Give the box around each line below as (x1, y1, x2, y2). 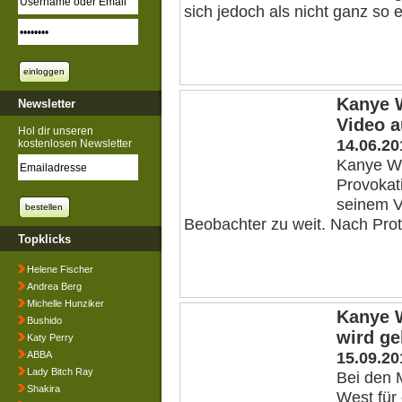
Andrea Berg (27, 281, 82, 292)
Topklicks (18, 232, 71, 246)
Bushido (27, 315, 62, 326)
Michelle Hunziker (27, 298, 104, 309)
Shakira (27, 383, 60, 394)
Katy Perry (27, 332, 74, 343)
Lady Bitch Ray (27, 366, 93, 377)
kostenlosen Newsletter (18, 137, 132, 150)
